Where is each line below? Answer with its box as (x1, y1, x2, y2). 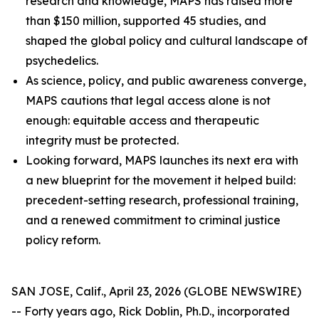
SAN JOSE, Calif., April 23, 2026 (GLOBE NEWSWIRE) (11, 284, 301, 298)
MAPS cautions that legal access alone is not (26, 93, 271, 108)
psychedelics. (26, 53, 98, 68)
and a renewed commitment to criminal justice (26, 213, 281, 227)
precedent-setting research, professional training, (26, 193, 298, 207)
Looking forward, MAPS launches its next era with (26, 153, 298, 167)
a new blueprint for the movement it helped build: (26, 173, 296, 187)
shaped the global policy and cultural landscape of (26, 33, 308, 48)
